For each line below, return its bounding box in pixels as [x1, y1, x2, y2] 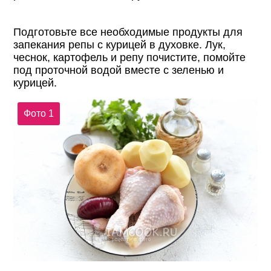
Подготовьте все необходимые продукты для [13, 25, 243, 38]
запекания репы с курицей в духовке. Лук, [13, 38, 226, 51]
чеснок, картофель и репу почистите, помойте [13, 51, 246, 64]
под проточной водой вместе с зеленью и [13, 64, 224, 76]
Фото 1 [23, 108, 54, 119]
